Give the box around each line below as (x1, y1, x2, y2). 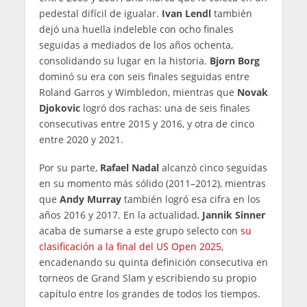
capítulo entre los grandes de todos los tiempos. (38, 286, 260, 300)
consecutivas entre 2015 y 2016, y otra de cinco (38, 116, 254, 130)
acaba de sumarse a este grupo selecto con (38, 223, 241, 237)
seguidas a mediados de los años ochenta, (38, 38, 233, 51)
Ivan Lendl (161, 6, 211, 20)
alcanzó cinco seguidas (158, 160, 267, 174)
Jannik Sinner (201, 208, 265, 221)
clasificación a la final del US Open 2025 (38, 239, 221, 253)
